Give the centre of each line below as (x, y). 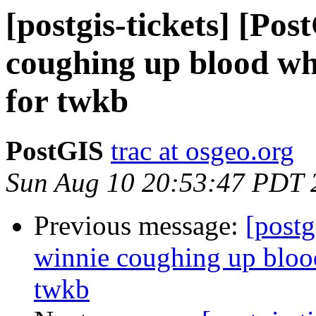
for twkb (67, 101)
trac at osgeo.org (202, 151)
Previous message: (140, 226)
